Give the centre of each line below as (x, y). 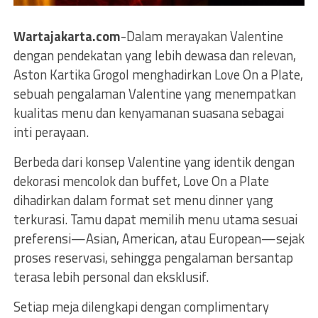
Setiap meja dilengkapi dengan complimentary (141, 306)
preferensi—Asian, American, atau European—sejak (159, 238)
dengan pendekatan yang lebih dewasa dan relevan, (154, 55)
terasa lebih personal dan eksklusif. (111, 276)
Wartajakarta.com (67, 36)
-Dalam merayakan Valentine (202, 36)
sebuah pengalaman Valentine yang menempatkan (154, 93)
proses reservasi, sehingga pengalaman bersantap (153, 257)
